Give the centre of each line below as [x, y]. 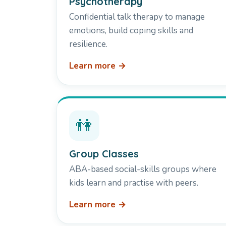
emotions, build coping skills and [131, 31]
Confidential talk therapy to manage [137, 17]
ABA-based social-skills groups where [143, 169]
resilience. [88, 44]
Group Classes [104, 154]
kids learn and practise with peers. [134, 183]
